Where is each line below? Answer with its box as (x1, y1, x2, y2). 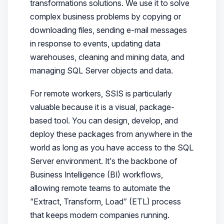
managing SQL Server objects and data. (29, 65, 173, 75)
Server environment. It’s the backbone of (29, 156, 177, 166)
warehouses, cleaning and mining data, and (29, 51, 184, 62)
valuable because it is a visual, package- (29, 102, 174, 112)
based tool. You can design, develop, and (29, 115, 178, 126)
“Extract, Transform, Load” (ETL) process (29, 196, 181, 207)
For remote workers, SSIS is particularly (29, 88, 172, 99)
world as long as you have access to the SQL (29, 142, 193, 153)
